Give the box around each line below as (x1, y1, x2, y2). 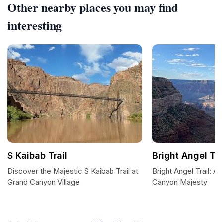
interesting (7, 16, 62, 34)
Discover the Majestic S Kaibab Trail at (7, 166, 138, 176)
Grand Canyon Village (7, 177, 80, 187)
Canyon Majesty (152, 177, 207, 187)
